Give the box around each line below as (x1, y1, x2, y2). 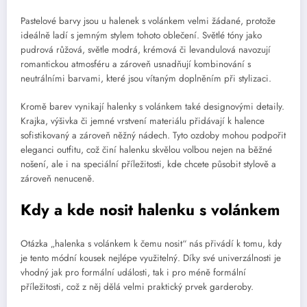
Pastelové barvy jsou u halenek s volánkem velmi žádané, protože (21, 14, 275, 28)
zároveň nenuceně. (21, 171, 95, 185)
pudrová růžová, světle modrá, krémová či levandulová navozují (21, 43, 271, 57)
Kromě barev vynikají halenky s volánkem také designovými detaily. (21, 99, 284, 113)
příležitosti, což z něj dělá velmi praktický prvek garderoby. (21, 280, 254, 294)
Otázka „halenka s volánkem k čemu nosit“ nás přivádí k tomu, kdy (21, 237, 282, 251)
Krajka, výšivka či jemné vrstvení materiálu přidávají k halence (21, 114, 265, 127)
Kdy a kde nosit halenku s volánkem (21, 198, 280, 221)
